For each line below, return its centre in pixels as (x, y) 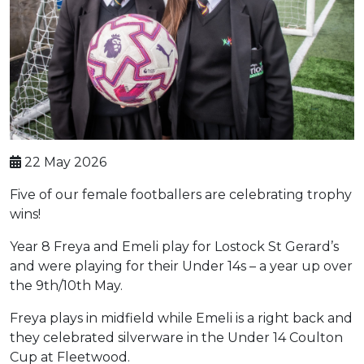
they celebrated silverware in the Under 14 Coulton (176, 337)
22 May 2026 (64, 162)
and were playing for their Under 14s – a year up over (181, 266)
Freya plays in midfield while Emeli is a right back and (181, 318)
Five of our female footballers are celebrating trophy (181, 194)
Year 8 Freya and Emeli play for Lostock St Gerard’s (174, 246)
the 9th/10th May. (66, 285)
